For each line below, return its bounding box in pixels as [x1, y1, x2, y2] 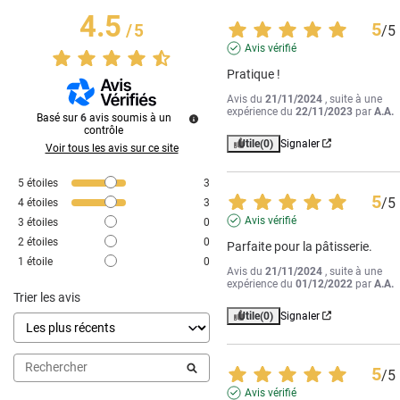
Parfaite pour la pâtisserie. [227, 238, 373, 254]
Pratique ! [227, 66, 281, 81]
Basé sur [36, 111, 80, 124]
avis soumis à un [88, 111, 171, 124]
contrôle [84, 123, 123, 137]
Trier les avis [13, 289, 80, 304]
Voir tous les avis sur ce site [45, 141, 179, 154]
